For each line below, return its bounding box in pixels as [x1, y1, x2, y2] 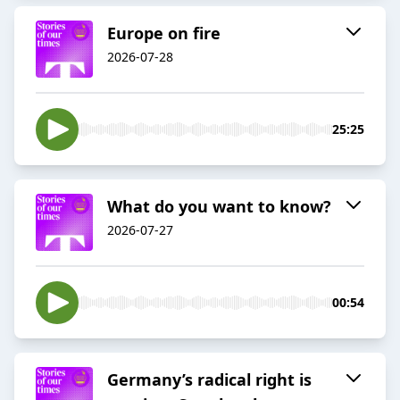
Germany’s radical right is [107, 369, 312, 391]
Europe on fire [107, 22, 221, 45]
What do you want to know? [107, 196, 331, 218]
